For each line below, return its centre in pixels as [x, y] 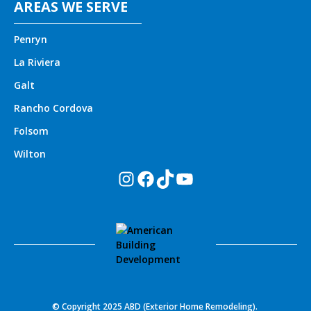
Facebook [180, 178]
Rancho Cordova [53, 108]
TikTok [186, 178]
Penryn [31, 39]
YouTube [216, 178]
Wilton [30, 153]
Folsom [31, 131]
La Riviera [37, 62]
